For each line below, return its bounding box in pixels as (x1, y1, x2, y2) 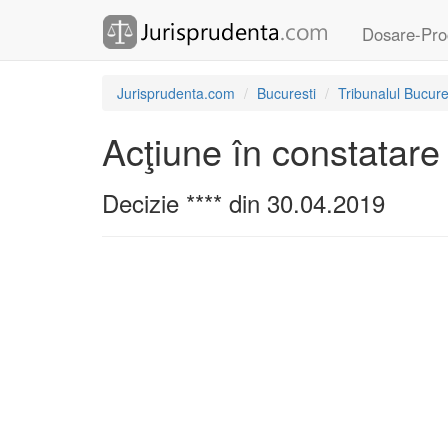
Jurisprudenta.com (117, 83, 235, 103)
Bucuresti (257, 83, 316, 103)
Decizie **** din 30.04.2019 (102, 185, 385, 220)
